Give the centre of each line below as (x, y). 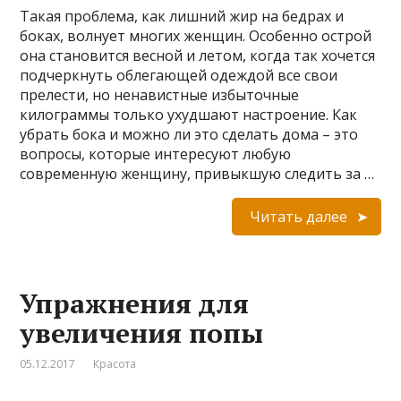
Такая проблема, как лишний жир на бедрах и (182, 16)
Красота (115, 364)
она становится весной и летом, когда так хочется (198, 55)
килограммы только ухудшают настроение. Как (189, 115)
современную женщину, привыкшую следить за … (197, 174)
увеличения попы (142, 333)
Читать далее (298, 217)
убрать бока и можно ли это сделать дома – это (189, 134)
